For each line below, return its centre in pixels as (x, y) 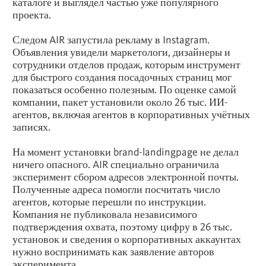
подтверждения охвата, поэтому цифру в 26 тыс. (122, 226)
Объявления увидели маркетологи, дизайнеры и (121, 52)
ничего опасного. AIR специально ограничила (116, 164)
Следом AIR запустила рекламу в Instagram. (111, 39)
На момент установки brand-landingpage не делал (126, 151)
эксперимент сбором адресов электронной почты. (126, 176)
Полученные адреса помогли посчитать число (116, 189)
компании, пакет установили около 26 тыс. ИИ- (120, 102)
